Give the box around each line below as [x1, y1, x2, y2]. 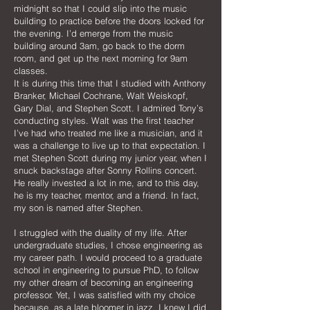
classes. [14, 65, 48, 76]
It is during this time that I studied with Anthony [14, 77, 206, 89]
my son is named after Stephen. [14, 202, 143, 213]
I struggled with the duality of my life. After [14, 227, 187, 238]
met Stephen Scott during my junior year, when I [14, 152, 207, 163]
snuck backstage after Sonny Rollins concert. [14, 165, 197, 176]
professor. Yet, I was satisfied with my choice [14, 289, 195, 300]
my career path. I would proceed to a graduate [14, 252, 202, 263]
